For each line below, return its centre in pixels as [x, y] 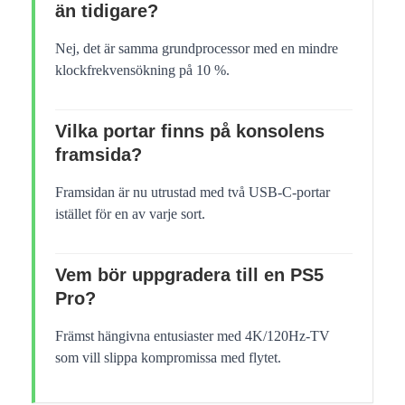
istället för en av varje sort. [130, 213]
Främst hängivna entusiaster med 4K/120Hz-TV [193, 335]
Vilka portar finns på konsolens [190, 131]
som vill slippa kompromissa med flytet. [168, 357]
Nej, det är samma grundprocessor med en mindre [197, 48]
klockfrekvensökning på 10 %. [142, 70]
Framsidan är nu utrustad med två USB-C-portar [193, 192]
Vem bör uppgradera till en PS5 [189, 274]
